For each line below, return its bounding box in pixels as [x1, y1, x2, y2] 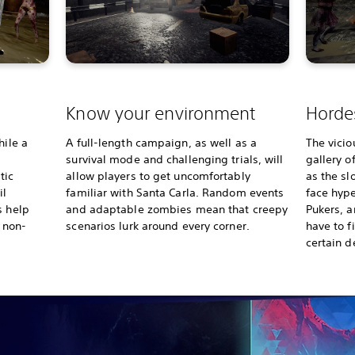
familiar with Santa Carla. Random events [66, 185, 284, 200]
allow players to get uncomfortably [66, 169, 250, 183]
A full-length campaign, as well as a [66, 136, 257, 150]
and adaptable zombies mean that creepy [66, 202, 288, 216]
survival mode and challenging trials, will [66, 152, 284, 166]
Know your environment [66, 102, 256, 124]
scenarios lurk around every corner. [66, 219, 253, 233]
